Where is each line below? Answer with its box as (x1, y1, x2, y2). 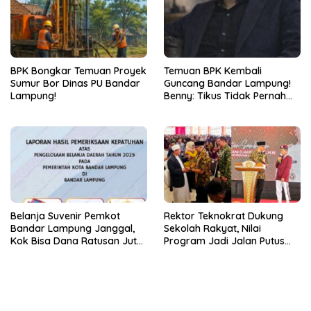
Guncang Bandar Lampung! (164, 76, 291, 90)
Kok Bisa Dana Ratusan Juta (10, 235, 143, 248)
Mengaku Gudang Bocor (164, 101, 276, 115)
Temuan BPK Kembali (164, 64, 262, 77)
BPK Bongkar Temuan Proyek (10, 64, 146, 77)
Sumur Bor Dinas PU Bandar (10, 76, 140, 90)
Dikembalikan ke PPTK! (10, 247, 116, 260)
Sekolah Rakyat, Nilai (164, 222, 261, 235)
